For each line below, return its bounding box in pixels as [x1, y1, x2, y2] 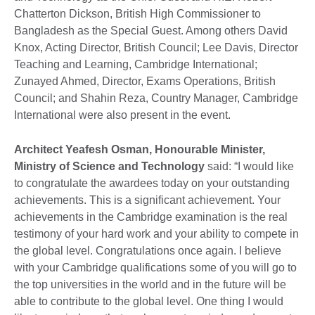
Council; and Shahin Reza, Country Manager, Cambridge [14, 91, 298, 104]
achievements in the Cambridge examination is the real [14, 210, 288, 223]
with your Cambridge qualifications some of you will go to [14, 261, 297, 274]
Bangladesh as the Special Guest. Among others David [14, 24, 288, 37]
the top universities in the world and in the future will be [14, 278, 286, 290]
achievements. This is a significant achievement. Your [14, 193, 281, 206]
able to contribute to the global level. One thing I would [14, 295, 283, 307]
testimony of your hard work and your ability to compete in [14, 227, 299, 240]
